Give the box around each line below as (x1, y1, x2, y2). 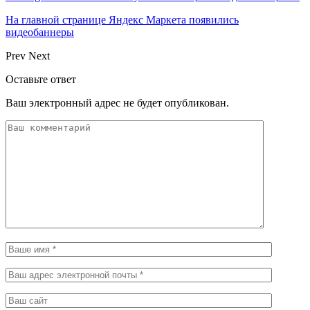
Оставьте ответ (6, 73, 76, 85)
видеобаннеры (6, 26, 74, 38)
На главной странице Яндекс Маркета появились (6, 13, 239, 26)
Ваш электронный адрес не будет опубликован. (6, 96, 229, 109)
